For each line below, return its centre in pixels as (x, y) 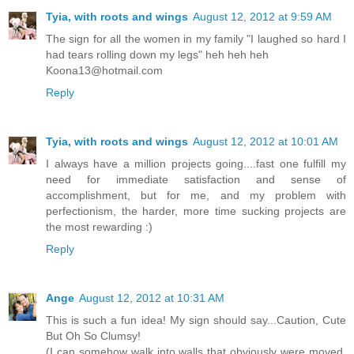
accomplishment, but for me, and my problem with (196, 196)
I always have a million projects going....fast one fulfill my (196, 164)
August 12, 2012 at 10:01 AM (265, 142)
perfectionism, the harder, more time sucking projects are (196, 211)
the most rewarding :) (99, 227)
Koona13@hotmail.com (104, 71)
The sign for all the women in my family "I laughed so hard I (196, 39)
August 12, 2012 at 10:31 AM (152, 298)
